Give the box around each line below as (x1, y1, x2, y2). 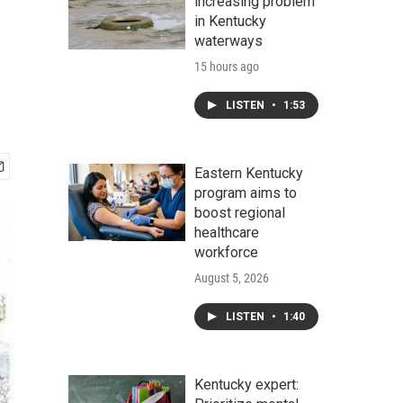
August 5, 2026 (194, 271, 269, 285)
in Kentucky (194, 13, 266, 30)
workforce (194, 244, 258, 261)
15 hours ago (194, 59, 259, 74)
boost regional (194, 204, 285, 221)
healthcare (194, 224, 259, 241)
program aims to (194, 184, 297, 201)
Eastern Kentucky (194, 165, 303, 182)
